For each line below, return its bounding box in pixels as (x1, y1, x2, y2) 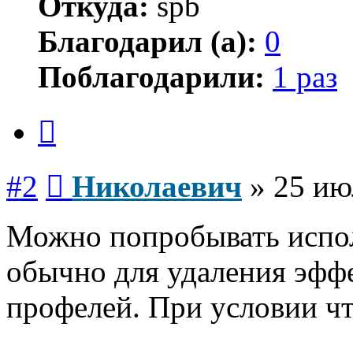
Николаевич (72, 169, 242, 204)
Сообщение (63, 163, 125, 177)
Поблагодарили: (38, 60, 265, 95)
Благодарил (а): (38, 24, 257, 59)
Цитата (55, 109, 94, 123)
